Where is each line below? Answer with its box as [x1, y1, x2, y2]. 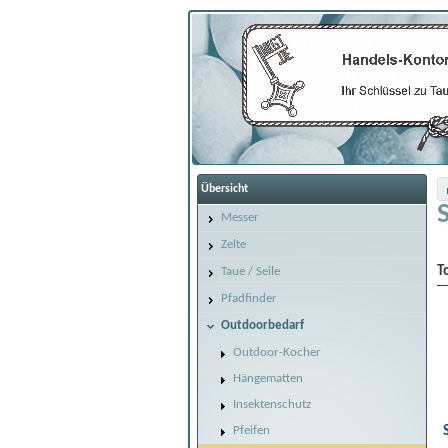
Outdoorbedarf [221, 319, 304, 332]
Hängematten [233, 372, 303, 385]
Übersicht [201, 183, 248, 195]
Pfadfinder [221, 292, 277, 305]
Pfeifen [233, 424, 270, 437]
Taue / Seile [221, 265, 280, 278]
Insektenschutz [233, 398, 311, 411]
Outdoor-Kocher [233, 346, 321, 359]
